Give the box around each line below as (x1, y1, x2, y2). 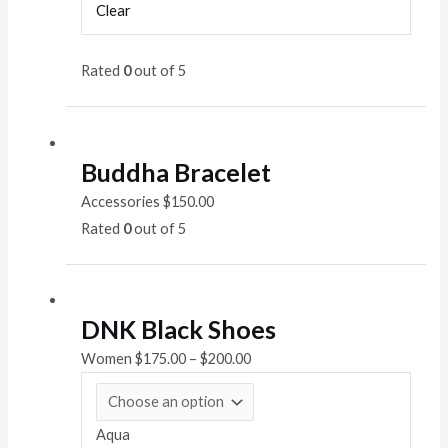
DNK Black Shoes (80, 314, 276, 345)
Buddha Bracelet (80, 156, 271, 187)
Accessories (80, 192, 163, 210)
